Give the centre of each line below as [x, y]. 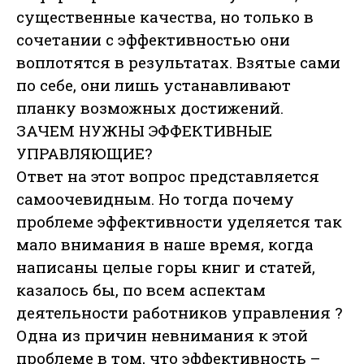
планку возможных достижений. [150, 108]
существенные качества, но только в [165, 17]
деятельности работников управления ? [179, 313]
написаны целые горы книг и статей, [166, 267]
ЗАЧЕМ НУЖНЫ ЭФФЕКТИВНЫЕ [144, 131]
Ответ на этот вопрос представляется [168, 176]
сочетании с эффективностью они [153, 40]
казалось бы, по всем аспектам [141, 290]
